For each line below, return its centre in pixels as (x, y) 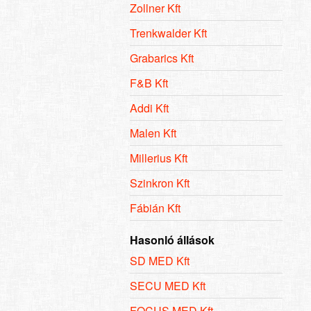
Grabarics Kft (162, 58)
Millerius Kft (159, 158)
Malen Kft (153, 133)
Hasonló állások (172, 239)
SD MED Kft (160, 260)
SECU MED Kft (168, 285)
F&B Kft (149, 83)
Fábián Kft (155, 208)
